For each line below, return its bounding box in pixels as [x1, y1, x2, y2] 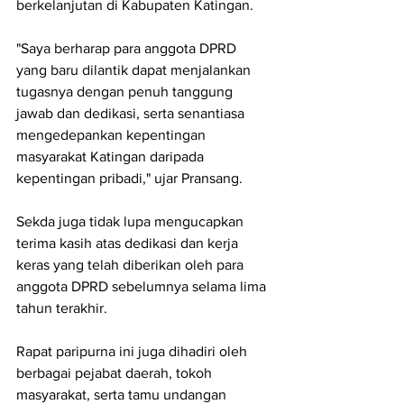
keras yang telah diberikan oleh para [16, 257, 247, 273]
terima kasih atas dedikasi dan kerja [16, 235, 242, 252]
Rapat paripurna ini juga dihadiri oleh [16, 344, 251, 360]
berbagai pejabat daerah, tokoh [16, 365, 216, 381]
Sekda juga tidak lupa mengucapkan [16, 214, 247, 230]
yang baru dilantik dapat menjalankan [16, 62, 254, 78]
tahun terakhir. [16, 300, 107, 317]
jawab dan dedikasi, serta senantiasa [16, 106, 248, 122]
